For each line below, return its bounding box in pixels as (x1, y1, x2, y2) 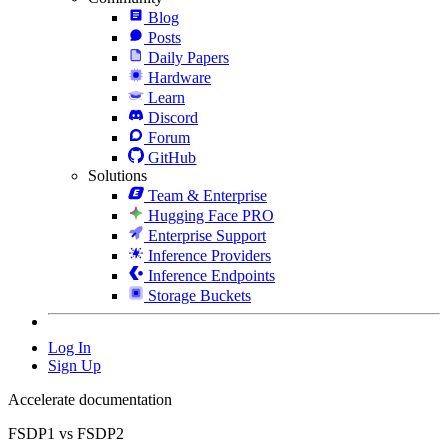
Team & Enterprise (148, 186, 267, 204)
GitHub (148, 148, 197, 166)
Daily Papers (148, 48, 229, 66)
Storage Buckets (148, 286, 251, 304)
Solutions (88, 166, 147, 184)
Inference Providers (148, 246, 271, 264)
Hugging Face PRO (148, 206, 274, 224)
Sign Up (48, 356, 101, 374)
